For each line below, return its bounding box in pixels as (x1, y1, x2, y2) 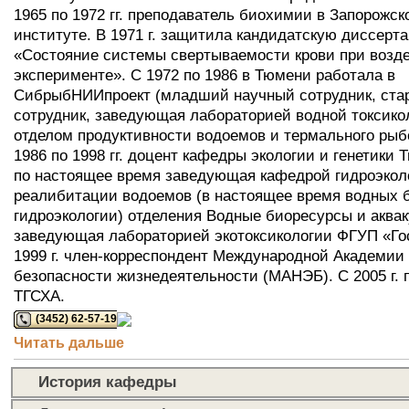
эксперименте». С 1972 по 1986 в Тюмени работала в (14, 65, 395, 84)
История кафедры (38, 372, 177, 391)
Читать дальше (14, 333, 124, 351)
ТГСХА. (14, 286, 65, 305)
